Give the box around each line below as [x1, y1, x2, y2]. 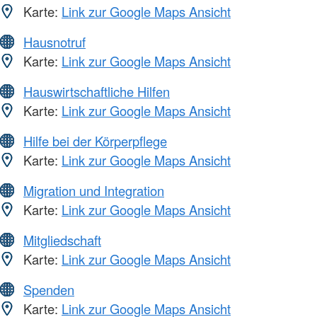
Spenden [23, 280, 74, 299]
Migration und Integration [23, 181, 164, 200]
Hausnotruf [23, 33, 86, 52]
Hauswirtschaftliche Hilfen [23, 82, 170, 101]
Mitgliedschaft [23, 231, 101, 250]
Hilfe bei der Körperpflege [23, 132, 167, 151]
